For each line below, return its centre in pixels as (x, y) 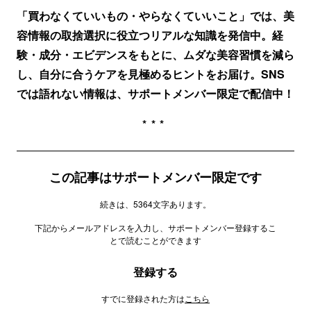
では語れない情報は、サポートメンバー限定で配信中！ (155, 93)
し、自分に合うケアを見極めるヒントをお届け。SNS (151, 74)
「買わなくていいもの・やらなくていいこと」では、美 (155, 16)
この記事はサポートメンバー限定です (155, 177)
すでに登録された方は (143, 298)
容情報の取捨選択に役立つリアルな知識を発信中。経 (150, 35)
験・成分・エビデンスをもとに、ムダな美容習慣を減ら (155, 54)
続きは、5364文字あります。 (155, 204)
